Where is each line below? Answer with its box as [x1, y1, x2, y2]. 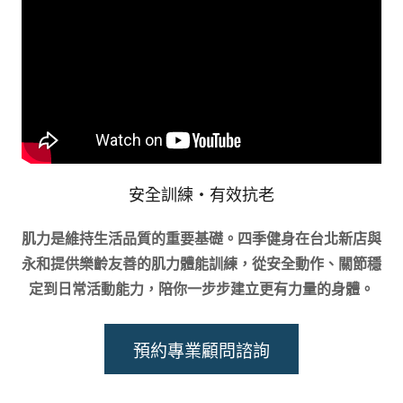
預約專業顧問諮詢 [133, 341, 270, 361]
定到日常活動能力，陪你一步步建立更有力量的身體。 [29, 281, 374, 298]
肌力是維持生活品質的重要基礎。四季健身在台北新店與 [22, 230, 381, 247]
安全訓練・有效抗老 [129, 185, 274, 205]
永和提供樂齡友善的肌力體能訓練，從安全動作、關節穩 [22, 255, 381, 273]
